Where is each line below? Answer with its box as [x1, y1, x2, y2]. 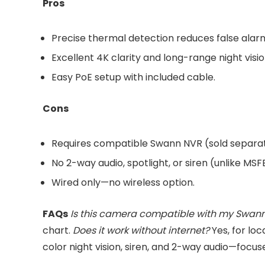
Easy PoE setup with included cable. [51, 70, 215, 85]
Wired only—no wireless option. [51, 176, 195, 190]
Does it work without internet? [73, 224, 209, 238]
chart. [43, 224, 73, 238]
